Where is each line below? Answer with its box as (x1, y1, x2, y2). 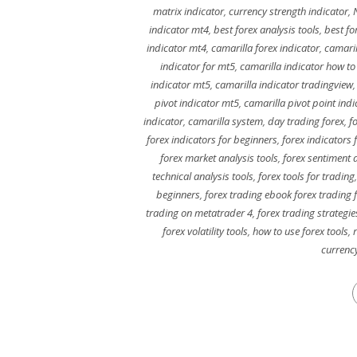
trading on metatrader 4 (145, 206, 253, 220)
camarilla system (188, 114, 263, 128)
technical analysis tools (152, 169, 253, 183)
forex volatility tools (162, 224, 248, 238)
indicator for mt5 (160, 59, 235, 73)
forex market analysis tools (160, 151, 278, 165)
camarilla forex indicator (210, 41, 320, 55)
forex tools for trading (258, 169, 355, 183)
